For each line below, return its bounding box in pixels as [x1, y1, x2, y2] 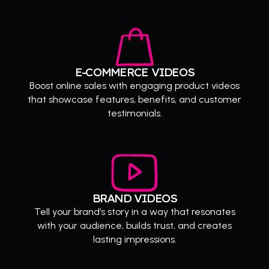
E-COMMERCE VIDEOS [74, 65, 195, 79]
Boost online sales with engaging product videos [29, 80, 240, 92]
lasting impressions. [92, 234, 177, 246]
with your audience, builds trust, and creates [37, 220, 232, 232]
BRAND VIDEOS [92, 192, 177, 205]
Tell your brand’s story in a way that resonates [34, 206, 235, 218]
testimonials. [107, 107, 162, 119]
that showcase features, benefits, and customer [28, 94, 241, 106]
